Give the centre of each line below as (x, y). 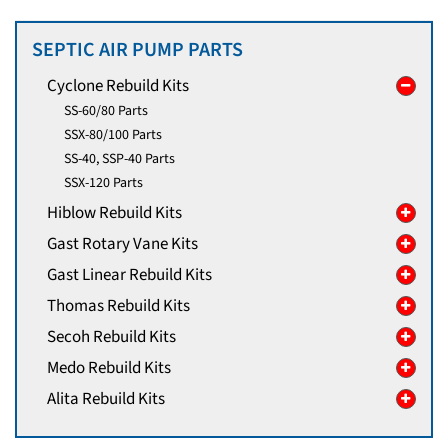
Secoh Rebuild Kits (111, 337)
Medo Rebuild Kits (109, 368)
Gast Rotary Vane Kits (122, 244)
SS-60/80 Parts (105, 110)
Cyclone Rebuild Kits (118, 86)
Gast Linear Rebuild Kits (129, 275)
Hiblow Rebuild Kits (114, 213)
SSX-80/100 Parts (112, 134)
